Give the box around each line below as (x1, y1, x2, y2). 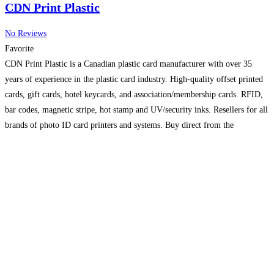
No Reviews (5, 29, 46, 39)
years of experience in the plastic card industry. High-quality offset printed (5, 75, 263, 84)
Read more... (87, 136, 132, 146)
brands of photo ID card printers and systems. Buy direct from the (5, 120, 234, 130)
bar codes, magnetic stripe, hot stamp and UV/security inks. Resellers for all (5, 105, 268, 115)
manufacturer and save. (5, 136, 87, 146)
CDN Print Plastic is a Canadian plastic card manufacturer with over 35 (5, 59, 252, 69)
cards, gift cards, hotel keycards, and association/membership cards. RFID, (5, 90, 263, 100)
